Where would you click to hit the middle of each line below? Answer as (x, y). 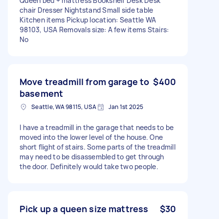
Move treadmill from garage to (85, 81)
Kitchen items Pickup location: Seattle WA (88, 20)
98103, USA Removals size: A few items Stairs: (94, 29)
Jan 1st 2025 (126, 107)
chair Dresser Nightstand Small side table (87, 10)
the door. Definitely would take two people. (89, 166)
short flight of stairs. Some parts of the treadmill (98, 147)
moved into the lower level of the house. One (91, 137)
